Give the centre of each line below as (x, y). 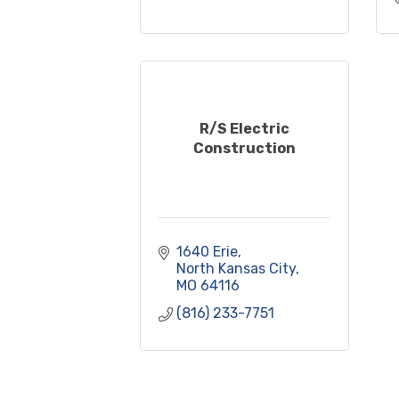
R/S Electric (244, 129)
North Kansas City (236, 268)
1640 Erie (207, 251)
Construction (244, 149)
